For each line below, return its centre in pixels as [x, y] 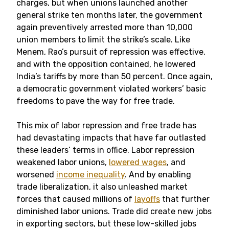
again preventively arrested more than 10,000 [105, 27]
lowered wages [138, 162]
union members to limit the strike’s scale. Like [103, 40]
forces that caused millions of [75, 199]
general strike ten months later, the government [109, 15]
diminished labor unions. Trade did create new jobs [114, 211]
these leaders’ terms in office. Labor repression [106, 150]
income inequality [90, 175]
